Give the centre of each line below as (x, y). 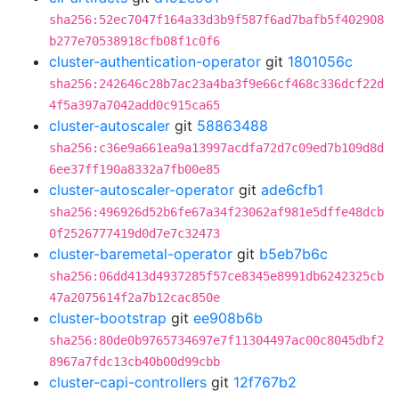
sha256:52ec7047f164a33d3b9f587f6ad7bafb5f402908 (216, 20)
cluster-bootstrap (108, 318)
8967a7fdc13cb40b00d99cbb (134, 362)
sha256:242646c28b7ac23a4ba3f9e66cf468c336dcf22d (216, 84)
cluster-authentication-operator (155, 61)
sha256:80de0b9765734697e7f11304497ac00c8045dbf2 (216, 340)
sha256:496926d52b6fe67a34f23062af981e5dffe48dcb (216, 212)
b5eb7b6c (293, 254)
